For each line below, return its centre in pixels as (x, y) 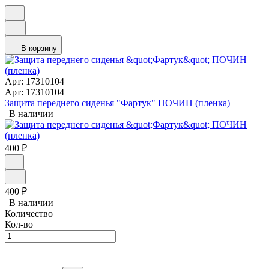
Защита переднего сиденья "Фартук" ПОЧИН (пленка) (117, 103)
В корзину (39, 49)
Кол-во (19, 225)
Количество (29, 214)
